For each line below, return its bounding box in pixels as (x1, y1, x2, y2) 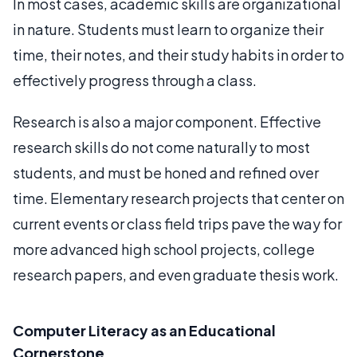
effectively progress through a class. (13, 71, 257, 89)
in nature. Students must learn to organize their (13, 20, 324, 38)
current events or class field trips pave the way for (13, 214, 342, 233)
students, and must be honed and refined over (13, 163, 319, 182)
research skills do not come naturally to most (13, 138, 310, 156)
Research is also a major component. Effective (13, 112, 321, 131)
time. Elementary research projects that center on (13, 189, 344, 207)
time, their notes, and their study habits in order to (13, 45, 344, 64)
